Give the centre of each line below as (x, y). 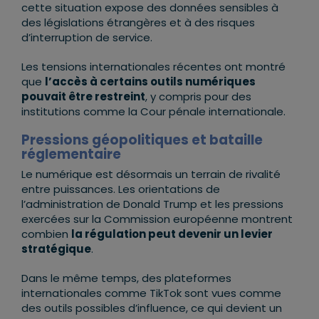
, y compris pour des (198, 96)
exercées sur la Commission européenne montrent (157, 219)
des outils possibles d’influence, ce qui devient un (151, 308)
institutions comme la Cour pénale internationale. (153, 111)
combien (46, 234)
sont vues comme (231, 293)
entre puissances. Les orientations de (120, 189)
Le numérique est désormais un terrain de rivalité (151, 174)
